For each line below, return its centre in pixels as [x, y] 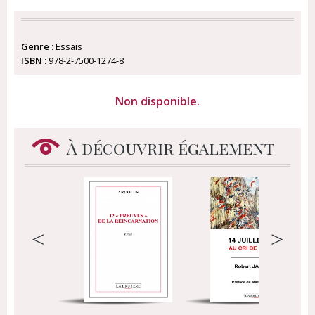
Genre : [37, 46]
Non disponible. [157, 101]
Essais [68, 46]
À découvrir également [171, 148]
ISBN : [34, 60]
